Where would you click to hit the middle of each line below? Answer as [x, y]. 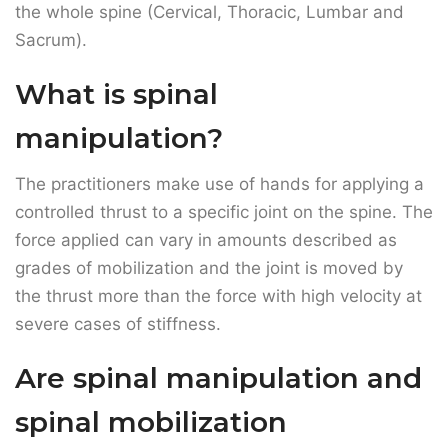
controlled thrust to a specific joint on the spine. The [224, 71]
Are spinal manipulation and [218, 237]
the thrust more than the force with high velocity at [218, 155]
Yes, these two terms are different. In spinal [190, 371]
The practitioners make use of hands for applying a [219, 43]
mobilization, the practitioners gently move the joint [220, 399]
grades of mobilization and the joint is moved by [209, 127]
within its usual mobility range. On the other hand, [215, 427]
